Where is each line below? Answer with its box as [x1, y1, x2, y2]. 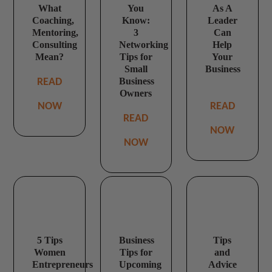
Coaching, [32, 15, 75, 26]
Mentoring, [32, 27, 79, 38]
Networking [118, 39, 168, 50]
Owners [120, 88, 152, 99]
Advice [208, 259, 237, 270]
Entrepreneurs [32, 259, 93, 270]
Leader [207, 15, 237, 26]
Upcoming [118, 259, 161, 270]
